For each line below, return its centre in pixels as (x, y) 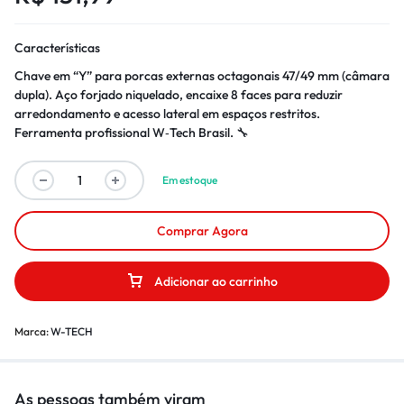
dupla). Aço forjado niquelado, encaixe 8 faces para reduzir (179, 95)
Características (57, 48)
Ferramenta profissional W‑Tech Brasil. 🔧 (132, 133)
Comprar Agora (202, 231)
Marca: (32, 331)
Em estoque (190, 180)
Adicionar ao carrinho (216, 281)
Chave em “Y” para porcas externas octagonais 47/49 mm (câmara (202, 76)
